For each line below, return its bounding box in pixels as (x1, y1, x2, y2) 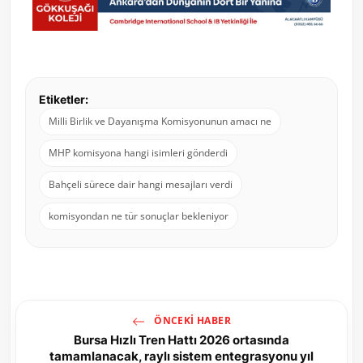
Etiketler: (39, 92, 88, 107)
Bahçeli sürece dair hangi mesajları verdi (49, 177, 233, 192)
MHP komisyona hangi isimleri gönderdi (49, 146, 228, 160)
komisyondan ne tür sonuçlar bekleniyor (49, 209, 228, 224)
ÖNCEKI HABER (151, 314, 232, 328)
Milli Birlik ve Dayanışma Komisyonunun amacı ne (49, 114, 271, 129)
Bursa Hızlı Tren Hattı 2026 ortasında (74, 332, 289, 348)
